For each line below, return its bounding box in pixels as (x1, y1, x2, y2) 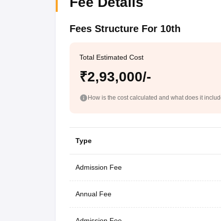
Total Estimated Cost (79, 53, 144, 61)
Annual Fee (75, 189, 111, 198)
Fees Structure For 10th (69, 23, 181, 34)
